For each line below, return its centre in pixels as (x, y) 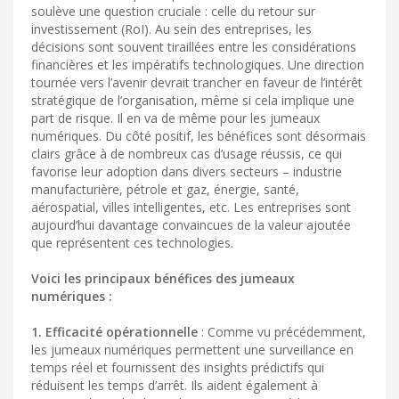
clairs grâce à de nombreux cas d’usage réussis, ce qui (187, 153)
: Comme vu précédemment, (282, 331)
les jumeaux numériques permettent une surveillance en (192, 349)
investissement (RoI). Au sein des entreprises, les (171, 28)
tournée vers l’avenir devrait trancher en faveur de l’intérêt (197, 82)
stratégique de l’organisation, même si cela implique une (193, 100)
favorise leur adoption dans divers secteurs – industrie (187, 171)
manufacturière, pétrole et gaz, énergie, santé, (165, 189)
